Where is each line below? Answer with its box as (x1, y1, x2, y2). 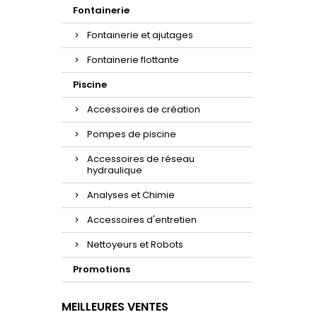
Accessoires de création (87, 103, 200, 117)
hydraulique (87, 163, 142, 178)
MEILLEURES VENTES (62, 299, 168, 316)
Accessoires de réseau (87, 152, 195, 166)
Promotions (73, 263, 130, 277)
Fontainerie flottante (87, 53, 179, 67)
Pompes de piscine (87, 127, 176, 142)
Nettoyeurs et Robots (87, 238, 183, 252)
